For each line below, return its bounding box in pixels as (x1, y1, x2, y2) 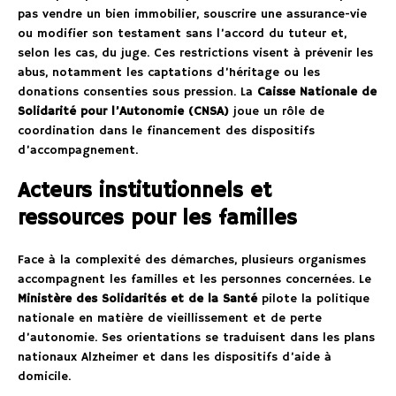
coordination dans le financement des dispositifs (18, 123, 315, 140)
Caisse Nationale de (257, 84, 377, 101)
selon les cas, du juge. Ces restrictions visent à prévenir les (18, 45, 373, 62)
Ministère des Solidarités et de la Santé (18, 291, 257, 308)
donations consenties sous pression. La (18, 84, 257, 101)
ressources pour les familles (18, 205, 297, 232)
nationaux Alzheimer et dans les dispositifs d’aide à (18, 349, 331, 366)
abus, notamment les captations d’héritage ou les (18, 65, 320, 81)
